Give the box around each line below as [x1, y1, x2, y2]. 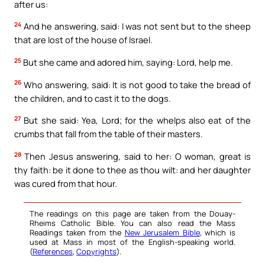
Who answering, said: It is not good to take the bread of [21, 78, 251, 91]
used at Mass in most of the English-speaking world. [30, 236, 235, 247]
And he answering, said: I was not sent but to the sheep [21, 20, 251, 33]
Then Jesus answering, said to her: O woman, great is [21, 150, 251, 162]
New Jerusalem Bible [124, 227, 200, 238]
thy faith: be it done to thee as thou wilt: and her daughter [14, 163, 251, 176]
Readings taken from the [30, 227, 125, 238]
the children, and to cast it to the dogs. [14, 92, 171, 104]
